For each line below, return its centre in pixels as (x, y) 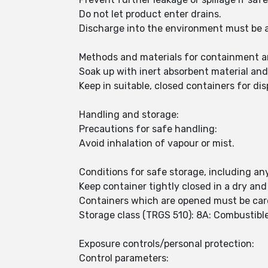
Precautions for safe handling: (148, 129)
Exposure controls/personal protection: (167, 244)
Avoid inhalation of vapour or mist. (157, 143)
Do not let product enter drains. (150, 14)
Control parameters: (124, 258)
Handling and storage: (129, 115)
